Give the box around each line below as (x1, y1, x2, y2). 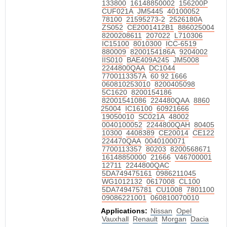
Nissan (150, 207, 172, 215)
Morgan (162, 215, 186, 223)
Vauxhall (102, 215, 129, 223)
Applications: (101, 207, 147, 215)
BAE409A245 (127, 56, 169, 64)
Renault (133, 215, 158, 223)
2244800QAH (146, 121, 190, 129)
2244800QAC (126, 161, 169, 169)
